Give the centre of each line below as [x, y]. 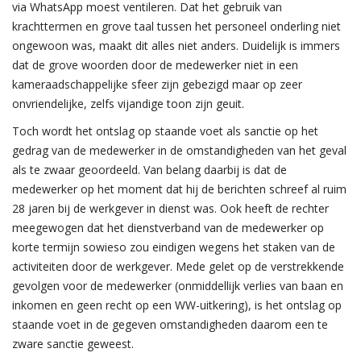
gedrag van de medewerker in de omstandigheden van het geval [179, 150]
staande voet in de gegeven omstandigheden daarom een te [170, 324]
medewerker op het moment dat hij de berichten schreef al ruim [179, 189]
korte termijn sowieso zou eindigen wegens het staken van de [174, 247]
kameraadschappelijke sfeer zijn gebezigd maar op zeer [157, 84]
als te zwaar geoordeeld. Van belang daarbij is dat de [149, 170]
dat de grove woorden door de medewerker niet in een [155, 65]
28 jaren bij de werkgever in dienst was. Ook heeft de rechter [170, 208]
